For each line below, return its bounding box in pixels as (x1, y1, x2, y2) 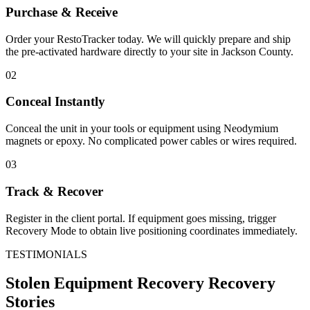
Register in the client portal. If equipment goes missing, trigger (6, 212, 276, 224)
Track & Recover (6, 183, 103, 199)
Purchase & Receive (6, 4, 118, 19)
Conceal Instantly (6, 94, 105, 109)
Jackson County (221, 45, 291, 57)
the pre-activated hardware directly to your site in (6, 45, 221, 57)
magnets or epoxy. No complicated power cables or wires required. (6, 135, 297, 147)
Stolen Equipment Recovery (6, 274, 204, 293)
